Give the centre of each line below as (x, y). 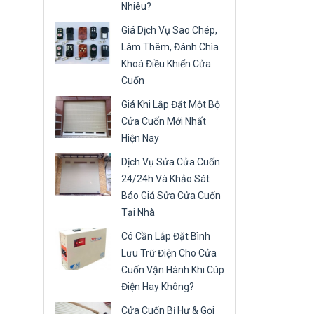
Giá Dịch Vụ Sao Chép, (169, 30)
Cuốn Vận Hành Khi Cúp (173, 270)
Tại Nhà (138, 212)
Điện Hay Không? (158, 287)
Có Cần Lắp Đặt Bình (166, 236)
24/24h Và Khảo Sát (165, 179)
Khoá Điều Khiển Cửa (166, 64)
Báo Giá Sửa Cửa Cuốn (171, 196)
